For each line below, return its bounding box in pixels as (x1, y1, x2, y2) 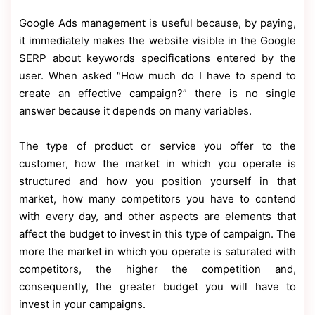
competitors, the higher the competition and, (19, 262, 296, 276)
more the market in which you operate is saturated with (19, 245, 296, 259)
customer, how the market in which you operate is (19, 157, 296, 171)
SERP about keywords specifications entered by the (19, 51, 296, 65)
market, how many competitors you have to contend (19, 192, 296, 206)
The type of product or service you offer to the (19, 139, 296, 153)
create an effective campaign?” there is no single (19, 86, 296, 101)
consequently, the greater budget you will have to (19, 280, 296, 294)
